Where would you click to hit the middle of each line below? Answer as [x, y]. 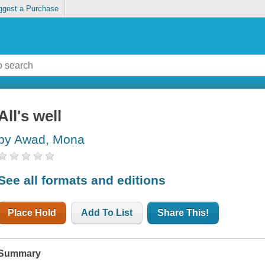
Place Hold [32, 212]
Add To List [107, 212]
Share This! [183, 212]
